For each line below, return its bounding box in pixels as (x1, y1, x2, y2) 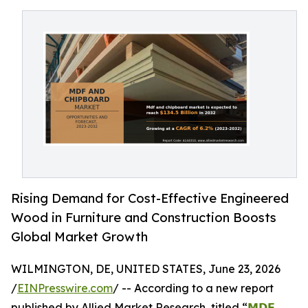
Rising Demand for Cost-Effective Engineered (11, 190, 289, 206)
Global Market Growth (11, 229, 148, 245)
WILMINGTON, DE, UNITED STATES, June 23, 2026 (11, 262, 280, 276)
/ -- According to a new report (113, 281, 274, 296)
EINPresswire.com (17, 281, 113, 296)
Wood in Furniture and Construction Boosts (11, 210, 276, 225)
